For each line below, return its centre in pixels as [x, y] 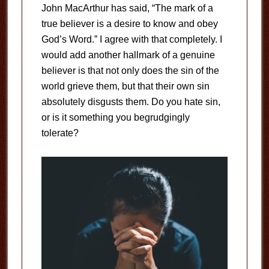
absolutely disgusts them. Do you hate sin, [131, 102]
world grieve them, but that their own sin [125, 86]
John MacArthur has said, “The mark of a [127, 8]
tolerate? [60, 133]
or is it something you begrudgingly [115, 117]
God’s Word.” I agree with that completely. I [131, 39]
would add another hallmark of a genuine [128, 55]
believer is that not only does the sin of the [130, 71]
